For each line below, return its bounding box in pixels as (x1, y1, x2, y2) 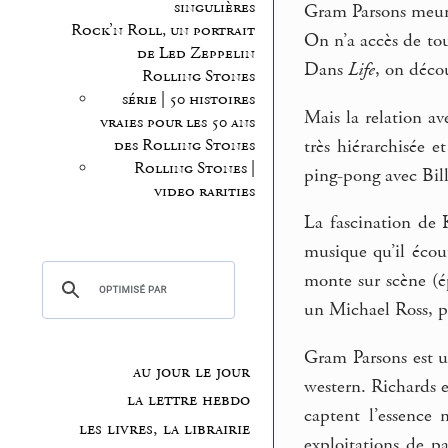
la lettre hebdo (126, 389, 250, 412)
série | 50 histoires (121, 89, 255, 111)
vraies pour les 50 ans (99, 112, 255, 134)
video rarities (153, 181, 255, 203)
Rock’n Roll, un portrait (70, 20, 255, 42)
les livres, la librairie (78, 418, 250, 441)
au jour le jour (132, 360, 250, 383)
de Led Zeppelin (136, 43, 255, 65)
